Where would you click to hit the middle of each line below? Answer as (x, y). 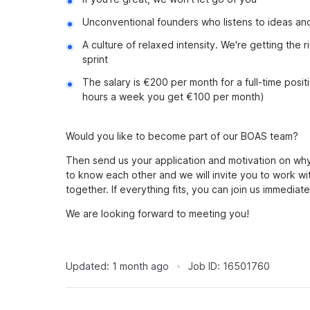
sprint (95, 59)
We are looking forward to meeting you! (157, 213)
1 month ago (140, 266)
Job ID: (204, 266)
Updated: (88, 266)
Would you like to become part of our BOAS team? (182, 136)
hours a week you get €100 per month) (173, 97)
